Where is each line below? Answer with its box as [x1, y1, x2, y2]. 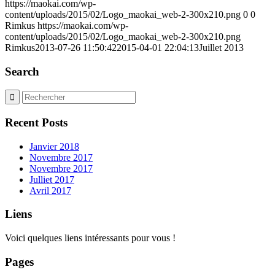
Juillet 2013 [199, 42, 244, 53]
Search [5, 64, 39, 78]
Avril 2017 [29, 185, 71, 196]
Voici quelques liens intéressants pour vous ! [5, 233, 176, 244]
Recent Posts [5, 115, 68, 129]
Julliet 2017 [29, 174, 74, 185]
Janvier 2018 [29, 141, 79, 152]
